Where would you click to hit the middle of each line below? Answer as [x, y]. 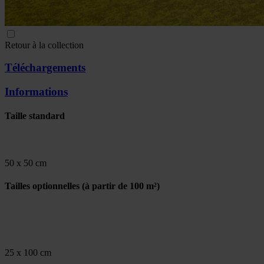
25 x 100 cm [28, 253]
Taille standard [35, 116]
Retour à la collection [44, 45]
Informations [36, 92]
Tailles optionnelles [42, 186]
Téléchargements [45, 68]
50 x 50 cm [26, 163]
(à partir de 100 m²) [120, 186]
